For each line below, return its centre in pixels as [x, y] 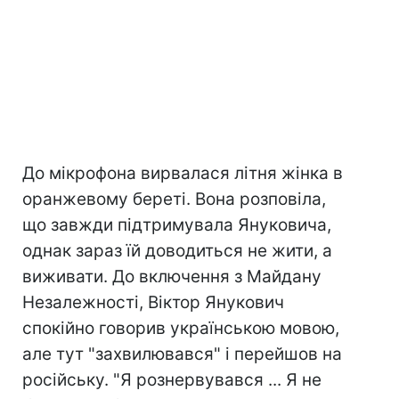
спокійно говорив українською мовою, [181, 329]
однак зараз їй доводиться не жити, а [177, 251]
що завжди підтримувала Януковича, [177, 225]
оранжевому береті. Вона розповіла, [174, 199]
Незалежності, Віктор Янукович [153, 303]
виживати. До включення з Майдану [172, 277]
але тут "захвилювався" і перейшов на [182, 354]
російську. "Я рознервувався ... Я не [172, 380]
